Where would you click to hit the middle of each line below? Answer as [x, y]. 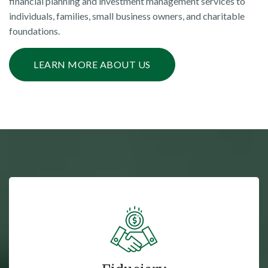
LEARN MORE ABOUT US [92, 65]
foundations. [34, 31]
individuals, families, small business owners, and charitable [127, 16]
